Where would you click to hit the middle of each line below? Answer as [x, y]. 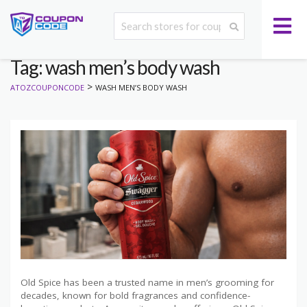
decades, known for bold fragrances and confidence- [135, 295]
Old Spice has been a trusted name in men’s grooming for [147, 282]
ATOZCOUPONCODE [47, 88]
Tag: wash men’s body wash [115, 67]
